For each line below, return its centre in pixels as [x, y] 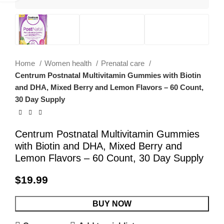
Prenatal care [124, 63]
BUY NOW [112, 204]
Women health [69, 63]
